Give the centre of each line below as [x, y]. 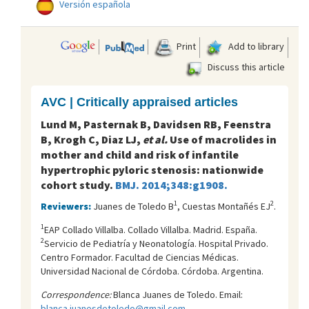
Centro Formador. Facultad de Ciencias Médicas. [140, 257]
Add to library [255, 46]
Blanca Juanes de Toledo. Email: [177, 294]
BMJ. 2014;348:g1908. [171, 185]
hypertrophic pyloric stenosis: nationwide [152, 169]
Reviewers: [67, 206]
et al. [155, 139]
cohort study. [78, 185]
